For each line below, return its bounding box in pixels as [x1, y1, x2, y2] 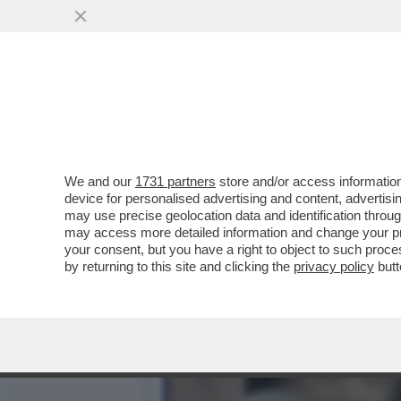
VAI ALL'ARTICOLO [190, 136, 317, 152]
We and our [64, 174, 135, 189]
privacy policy [294, 259, 374, 274]
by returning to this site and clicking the [64, 259, 294, 274]
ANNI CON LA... [163, 98, 295, 119]
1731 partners [135, 174, 216, 189]
